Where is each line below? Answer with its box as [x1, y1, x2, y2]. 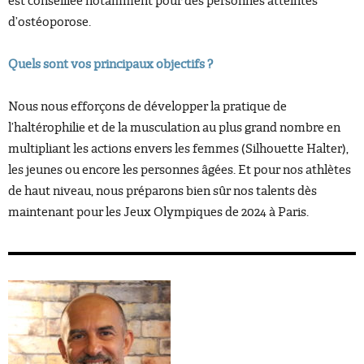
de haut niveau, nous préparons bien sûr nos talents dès [8, 183, 317, 199]
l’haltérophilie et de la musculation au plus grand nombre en [8, 119, 340, 136]
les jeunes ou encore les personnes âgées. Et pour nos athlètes [8, 162, 351, 178]
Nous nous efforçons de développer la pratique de [8, 98, 287, 115]
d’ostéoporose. [8, 14, 91, 30]
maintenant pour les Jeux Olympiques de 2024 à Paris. [8, 204, 309, 220]
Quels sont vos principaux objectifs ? [8, 56, 213, 72]
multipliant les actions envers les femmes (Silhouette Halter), [8, 141, 349, 157]
